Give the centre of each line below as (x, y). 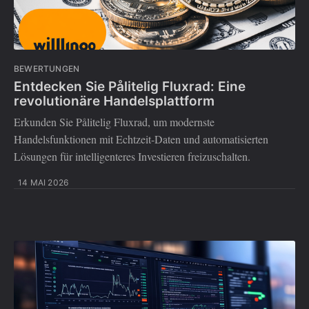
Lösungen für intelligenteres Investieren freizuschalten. (132, 157)
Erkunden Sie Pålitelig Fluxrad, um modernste (114, 122)
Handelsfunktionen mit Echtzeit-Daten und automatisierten (141, 139)
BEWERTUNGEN (47, 69)
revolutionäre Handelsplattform (114, 101)
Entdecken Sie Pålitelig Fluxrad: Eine (130, 86)
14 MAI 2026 (43, 183)
